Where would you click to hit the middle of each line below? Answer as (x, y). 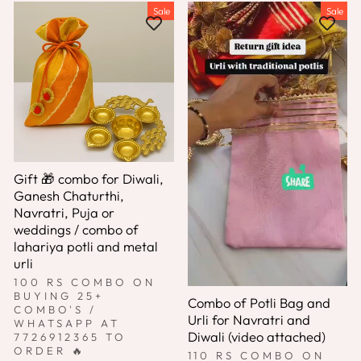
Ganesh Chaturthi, (69, 195)
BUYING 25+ (59, 295)
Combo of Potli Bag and (259, 303)
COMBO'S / (55, 309)
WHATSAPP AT (67, 323)
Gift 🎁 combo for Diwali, (89, 178)
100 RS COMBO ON (85, 282)
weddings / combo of (76, 229)
